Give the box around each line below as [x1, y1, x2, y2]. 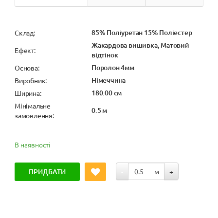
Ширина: [15, 88, 41, 97]
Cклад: [15, 28, 35, 37]
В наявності [15, 139, 50, 149]
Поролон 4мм [91, 62, 134, 72]
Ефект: [15, 45, 36, 54]
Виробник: [15, 75, 47, 85]
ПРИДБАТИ [29, 166, 66, 176]
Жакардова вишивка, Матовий [91, 40, 189, 50]
